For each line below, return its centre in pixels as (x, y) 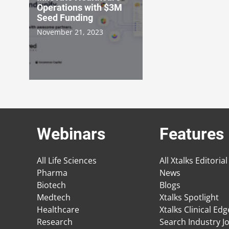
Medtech (54, 198)
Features (192, 134)
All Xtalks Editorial (193, 161)
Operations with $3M (79, 7)
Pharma (52, 173)
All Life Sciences (67, 161)
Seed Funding (65, 17)
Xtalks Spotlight (189, 198)
